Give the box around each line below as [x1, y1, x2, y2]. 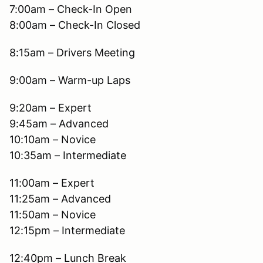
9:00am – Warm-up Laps [9, 73, 130, 86]
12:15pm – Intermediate [9, 224, 125, 237]
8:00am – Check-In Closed [9, 18, 140, 31]
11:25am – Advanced [9, 192, 111, 205]
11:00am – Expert [9, 176, 95, 189]
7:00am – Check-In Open [9, 2, 132, 15]
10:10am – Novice [9, 133, 96, 146]
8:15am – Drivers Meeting [9, 46, 135, 59]
